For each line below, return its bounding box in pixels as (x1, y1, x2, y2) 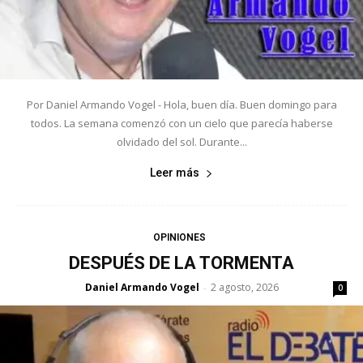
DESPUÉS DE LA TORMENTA (69, 253, 294, 274)
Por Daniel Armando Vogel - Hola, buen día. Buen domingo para (26, 97, 337, 113)
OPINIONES (153, 232, 206, 244)
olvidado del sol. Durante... (116, 135, 247, 150)
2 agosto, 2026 (210, 280, 279, 295)
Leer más (150, 166, 199, 180)
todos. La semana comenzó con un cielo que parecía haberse (30, 116, 333, 131)
